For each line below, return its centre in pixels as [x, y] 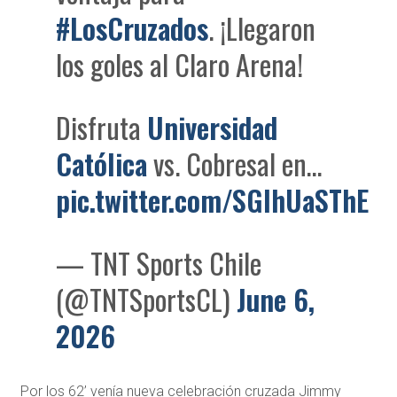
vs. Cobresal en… [235, 164]
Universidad [213, 128]
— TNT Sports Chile [159, 263]
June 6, [276, 300]
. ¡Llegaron [262, 28]
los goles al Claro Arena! [180, 65]
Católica [102, 164]
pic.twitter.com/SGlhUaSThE [213, 200]
